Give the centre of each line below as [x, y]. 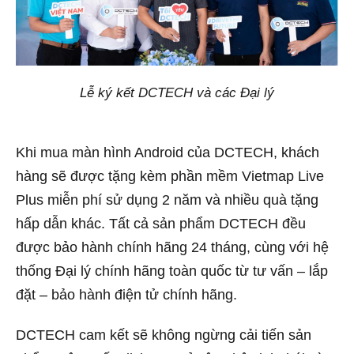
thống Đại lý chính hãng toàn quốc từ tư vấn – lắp [172, 271]
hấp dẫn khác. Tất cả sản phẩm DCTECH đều [161, 223]
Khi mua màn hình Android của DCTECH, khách [168, 152]
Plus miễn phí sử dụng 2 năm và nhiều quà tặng [167, 200]
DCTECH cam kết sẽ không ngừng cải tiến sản [164, 335]
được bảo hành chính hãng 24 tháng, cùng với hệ [172, 247]
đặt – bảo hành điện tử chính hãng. [126, 294]
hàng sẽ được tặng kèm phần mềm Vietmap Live [170, 176]
